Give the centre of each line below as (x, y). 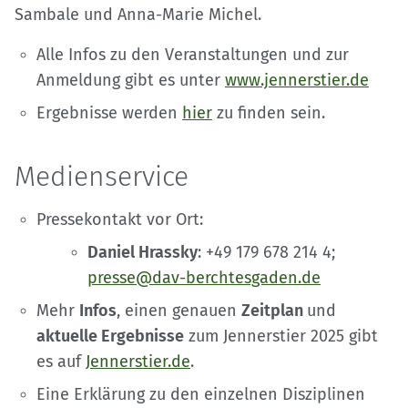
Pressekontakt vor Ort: (120, 219)
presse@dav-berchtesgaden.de (204, 277)
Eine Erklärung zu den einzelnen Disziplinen (201, 394)
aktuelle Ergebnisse (110, 336)
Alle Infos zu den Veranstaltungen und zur (193, 54)
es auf (61, 361)
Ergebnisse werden (109, 112)
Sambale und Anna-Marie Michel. (143, 14)
